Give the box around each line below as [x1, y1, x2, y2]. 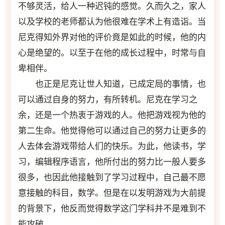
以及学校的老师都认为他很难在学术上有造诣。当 [18, 17, 206, 27]
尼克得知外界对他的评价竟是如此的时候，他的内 [18, 32, 206, 42]
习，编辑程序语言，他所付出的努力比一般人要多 [18, 157, 206, 167]
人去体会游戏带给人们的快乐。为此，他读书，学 [18, 141, 206, 151]
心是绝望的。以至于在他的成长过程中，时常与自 [18, 48, 206, 58]
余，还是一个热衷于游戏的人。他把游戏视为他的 [18, 110, 206, 120]
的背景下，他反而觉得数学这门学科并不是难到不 [18, 203, 206, 213]
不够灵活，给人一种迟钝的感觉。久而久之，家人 [18, 1, 206, 11]
